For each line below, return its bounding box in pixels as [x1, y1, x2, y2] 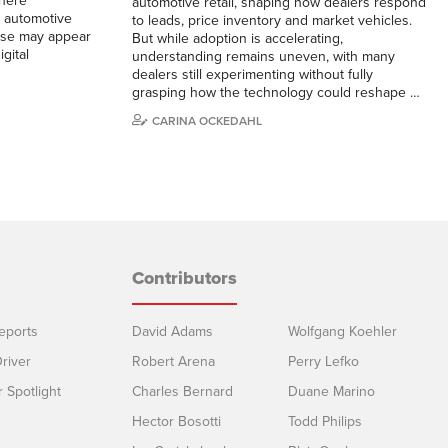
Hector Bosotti [132, 412, 221, 430]
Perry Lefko [288, 352, 359, 370]
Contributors [132, 266, 237, 289]
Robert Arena [132, 352, 215, 370]
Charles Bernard [132, 382, 233, 400]
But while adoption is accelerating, [132, 29, 343, 47]
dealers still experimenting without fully [132, 65, 373, 83]
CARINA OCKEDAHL [152, 113, 262, 128]
